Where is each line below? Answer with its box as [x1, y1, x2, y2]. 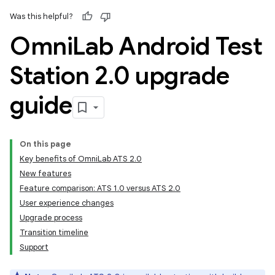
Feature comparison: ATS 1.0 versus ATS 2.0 [20, 183, 180, 193]
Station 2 [10, 60, 108, 91]
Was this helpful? [10, 11, 73, 21]
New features [20, 168, 71, 179]
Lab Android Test [72, 31, 262, 61]
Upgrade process [20, 212, 82, 223]
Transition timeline [20, 227, 88, 238]
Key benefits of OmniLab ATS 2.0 [20, 153, 142, 164]
